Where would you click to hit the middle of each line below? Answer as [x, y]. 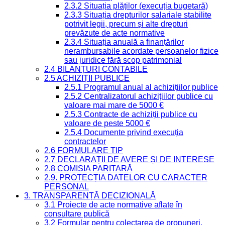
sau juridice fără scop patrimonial [123, 60]
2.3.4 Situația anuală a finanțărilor [124, 42]
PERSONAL [67, 187]
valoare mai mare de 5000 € [114, 105]
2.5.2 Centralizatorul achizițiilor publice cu [139, 96]
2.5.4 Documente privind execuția [124, 133]
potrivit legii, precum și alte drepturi [126, 24]
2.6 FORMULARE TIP [84, 151]
